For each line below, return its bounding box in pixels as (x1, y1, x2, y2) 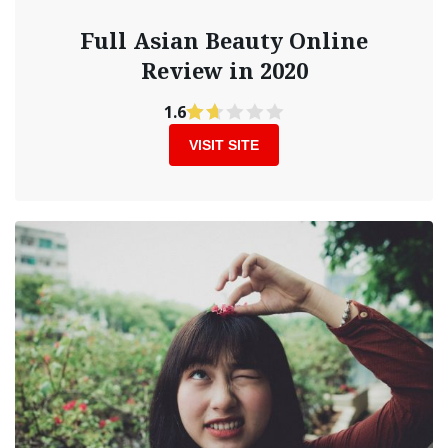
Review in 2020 (140, 54, 308, 85)
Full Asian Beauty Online (80, 24, 368, 55)
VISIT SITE (189, 136, 259, 153)
